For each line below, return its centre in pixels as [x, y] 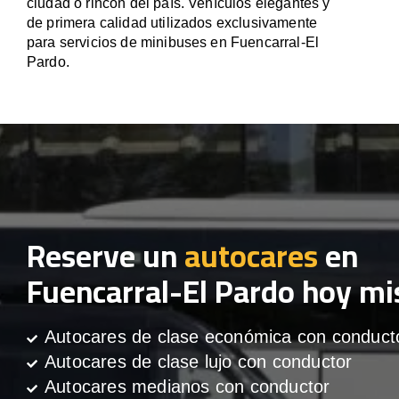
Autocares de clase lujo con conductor [199, 362]
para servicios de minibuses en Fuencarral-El [173, 42]
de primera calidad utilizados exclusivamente [172, 23]
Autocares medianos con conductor [187, 387]
